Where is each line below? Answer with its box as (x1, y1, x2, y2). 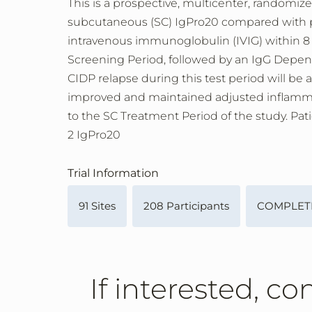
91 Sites (79, 199, 116, 213)
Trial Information (68, 166, 159, 180)
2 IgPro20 (68, 128, 120, 142)
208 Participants (143, 199, 229, 213)
